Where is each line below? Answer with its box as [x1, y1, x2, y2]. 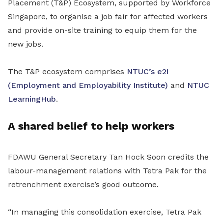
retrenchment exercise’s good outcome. [8, 180, 159, 190]
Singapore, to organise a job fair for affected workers [8, 12, 208, 22]
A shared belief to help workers [8, 120, 174, 133]
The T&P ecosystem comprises [8, 67, 127, 77]
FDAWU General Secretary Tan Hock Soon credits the [8, 152, 209, 162]
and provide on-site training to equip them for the [8, 26, 197, 35]
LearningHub [8, 94, 56, 104]
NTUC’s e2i [127, 67, 168, 77]
